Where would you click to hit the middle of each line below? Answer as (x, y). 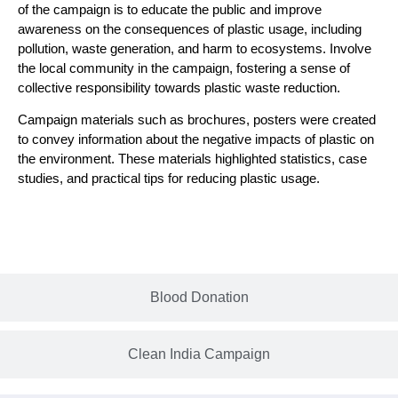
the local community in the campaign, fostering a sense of (184, 68)
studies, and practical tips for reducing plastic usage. (169, 179)
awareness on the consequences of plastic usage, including (190, 28)
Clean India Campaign (199, 354)
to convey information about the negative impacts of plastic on (196, 139)
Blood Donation (199, 297)
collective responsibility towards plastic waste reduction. (179, 87)
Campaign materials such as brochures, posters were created (197, 120)
